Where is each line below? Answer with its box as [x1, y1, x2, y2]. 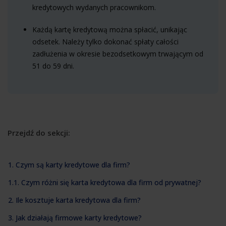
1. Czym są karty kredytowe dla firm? [8, 159, 130, 169]
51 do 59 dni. [32, 61, 74, 71]
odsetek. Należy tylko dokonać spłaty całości [32, 37, 179, 46]
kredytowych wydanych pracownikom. [32, 3, 156, 12]
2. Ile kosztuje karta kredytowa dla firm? [8, 195, 141, 205]
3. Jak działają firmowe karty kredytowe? [8, 212, 142, 222]
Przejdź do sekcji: [8, 128, 70, 138]
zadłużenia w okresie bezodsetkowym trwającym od [32, 49, 203, 59]
